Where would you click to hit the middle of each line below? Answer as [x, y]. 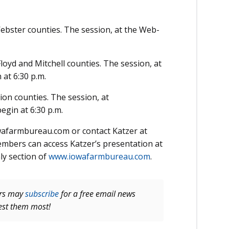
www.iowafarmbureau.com [99, 157]
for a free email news [97, 194]
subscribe [42, 194]
